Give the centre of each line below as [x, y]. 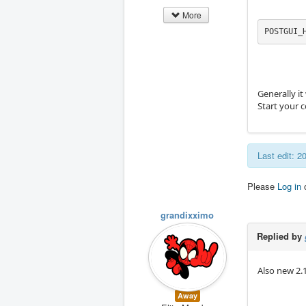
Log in [289, 186]
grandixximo [187, 214]
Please [262, 186]
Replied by [281, 236]
